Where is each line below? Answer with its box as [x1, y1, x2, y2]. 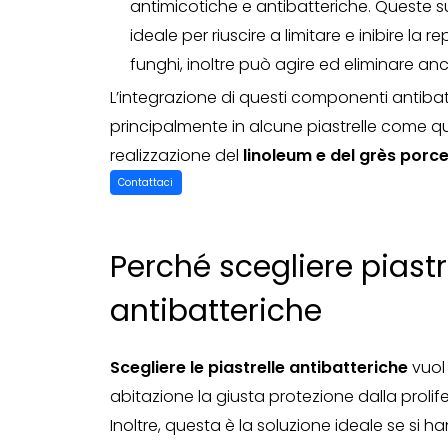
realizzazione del [109, 144, 243, 167]
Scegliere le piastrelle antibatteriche [109, 355, 408, 379]
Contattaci [118, 174, 173, 190]
